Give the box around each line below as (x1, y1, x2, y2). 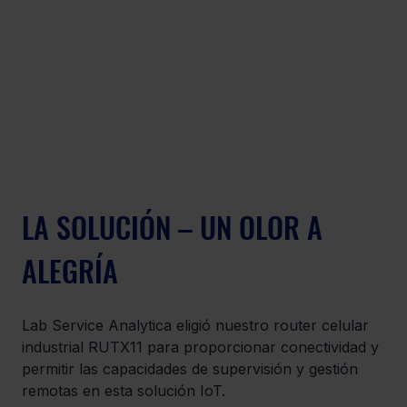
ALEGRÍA (22, 249, 118, 293)
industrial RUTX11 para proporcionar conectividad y (22, 338, 383, 357)
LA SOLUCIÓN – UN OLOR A (22, 205, 330, 249)
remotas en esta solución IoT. (22, 382, 225, 401)
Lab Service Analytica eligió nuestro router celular (22, 316, 373, 335)
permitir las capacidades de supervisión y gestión (22, 360, 362, 379)
